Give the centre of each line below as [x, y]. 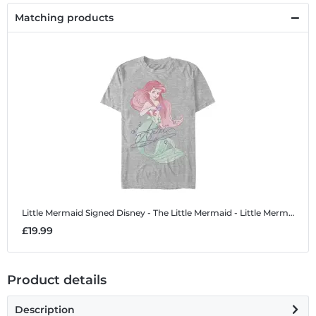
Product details [57, 280]
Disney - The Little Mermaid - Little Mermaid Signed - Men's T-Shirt [202, 213]
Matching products [64, 18]
